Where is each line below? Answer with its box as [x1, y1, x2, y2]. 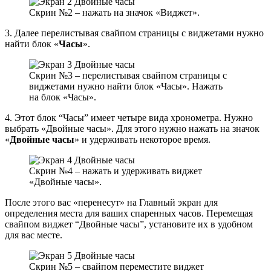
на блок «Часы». [29, 91, 96, 102]
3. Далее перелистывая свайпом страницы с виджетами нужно [5, 27, 264, 38]
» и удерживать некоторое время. [74, 134, 211, 145]
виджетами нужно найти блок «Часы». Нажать [29, 80, 223, 91]
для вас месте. [5, 229, 62, 240]
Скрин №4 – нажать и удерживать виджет [29, 165, 202, 176]
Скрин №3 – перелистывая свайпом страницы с [29, 70, 227, 80]
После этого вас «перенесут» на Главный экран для [5, 197, 218, 207]
